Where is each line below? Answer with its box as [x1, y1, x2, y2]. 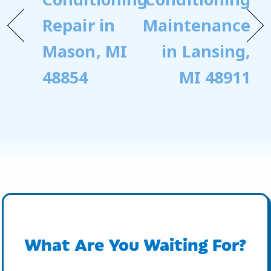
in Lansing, [162, 40, 251, 63]
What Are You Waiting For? [24, 232, 247, 256]
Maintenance [143, 14, 251, 37]
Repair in [42, 14, 115, 37]
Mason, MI [42, 40, 127, 63]
